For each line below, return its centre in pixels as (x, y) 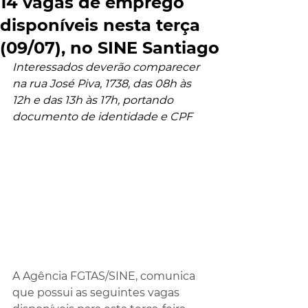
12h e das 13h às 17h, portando (94, 100)
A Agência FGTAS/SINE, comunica (105, 276)
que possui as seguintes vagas (97, 293)
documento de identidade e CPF (102, 117)
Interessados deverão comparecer (107, 67)
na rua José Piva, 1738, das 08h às (103, 84)
